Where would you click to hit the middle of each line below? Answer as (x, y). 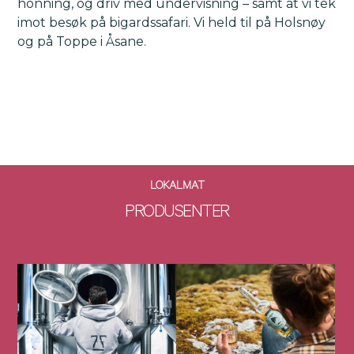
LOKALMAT (177, 188)
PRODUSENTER (177, 214)
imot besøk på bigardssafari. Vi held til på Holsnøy (172, 23)
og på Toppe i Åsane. (82, 42)
